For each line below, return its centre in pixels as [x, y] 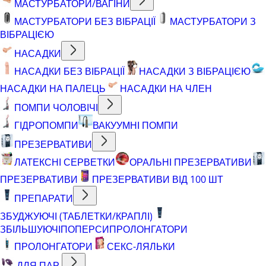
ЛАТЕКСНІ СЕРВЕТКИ [65, 162]
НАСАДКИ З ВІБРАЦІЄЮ [195, 71]
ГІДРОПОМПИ [46, 125]
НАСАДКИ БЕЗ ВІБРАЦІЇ [69, 71]
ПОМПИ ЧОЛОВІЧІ [56, 107]
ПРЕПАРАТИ [44, 198]
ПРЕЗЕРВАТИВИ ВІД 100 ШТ [158, 179]
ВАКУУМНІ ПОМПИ [135, 125]
